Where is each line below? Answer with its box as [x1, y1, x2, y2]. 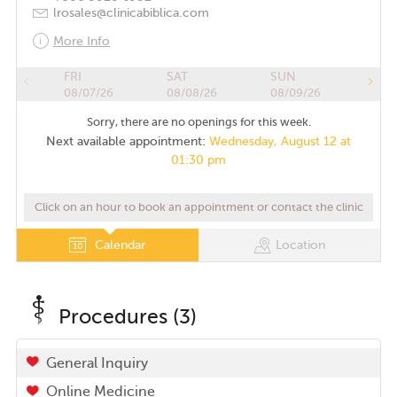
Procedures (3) [58, 305, 197, 329]
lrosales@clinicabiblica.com [52, 6, 209, 19]
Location [276, 238, 326, 252]
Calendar [91, 238, 146, 252]
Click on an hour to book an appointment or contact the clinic [34, 200, 363, 214]
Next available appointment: [46, 135, 209, 148]
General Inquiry [45, 354, 148, 371]
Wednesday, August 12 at [209, 135, 351, 148]
